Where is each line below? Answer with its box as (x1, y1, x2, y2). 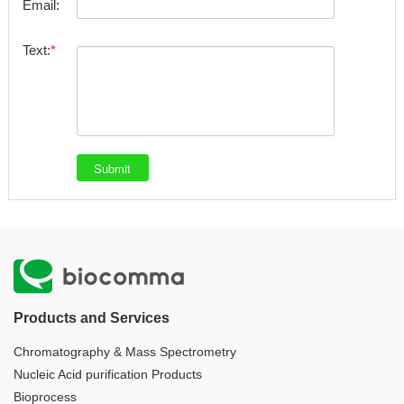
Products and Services (14, 310, 170, 326)
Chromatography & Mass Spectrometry (14, 344, 236, 360)
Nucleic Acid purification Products (14, 367, 202, 382)
